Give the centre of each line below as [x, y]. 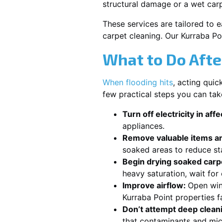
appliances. [143, 126]
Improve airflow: [155, 185]
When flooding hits [138, 82]
